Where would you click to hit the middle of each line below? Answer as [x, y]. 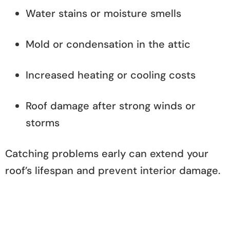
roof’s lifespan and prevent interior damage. [113, 170]
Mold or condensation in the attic [108, 44]
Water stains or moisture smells [103, 13]
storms [43, 122]
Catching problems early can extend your [107, 153]
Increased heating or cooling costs [111, 75]
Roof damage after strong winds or [111, 106]
